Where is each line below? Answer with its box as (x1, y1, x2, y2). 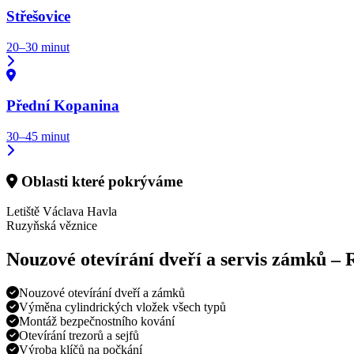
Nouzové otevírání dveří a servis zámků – (6, 249, 345, 270)
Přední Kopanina (6, 97, 119, 115)
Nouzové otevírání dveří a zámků (19, 286, 185, 300)
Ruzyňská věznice (6, 219, 97, 233)
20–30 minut (6, 40, 70, 54)
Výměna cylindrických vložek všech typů (19, 300, 226, 314)
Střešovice (6, 7, 70, 24)
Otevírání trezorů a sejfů (19, 329, 139, 343)
